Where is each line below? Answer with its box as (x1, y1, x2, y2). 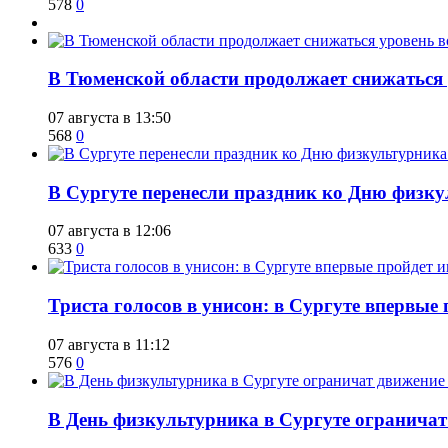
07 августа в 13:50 (48, 109, 171, 127)
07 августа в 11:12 (48, 335, 170, 353)
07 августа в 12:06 (48, 222, 171, 240)
